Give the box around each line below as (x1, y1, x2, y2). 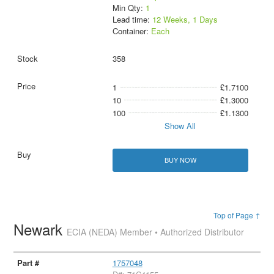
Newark (13, 218, 67, 240)
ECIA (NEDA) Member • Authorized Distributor (67, 225, 245, 238)
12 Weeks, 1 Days (152, 13, 218, 26)
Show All (165, 120, 196, 132)
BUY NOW (164, 155, 196, 165)
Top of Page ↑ (213, 209, 261, 220)
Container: (112, 25, 151, 37)
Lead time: (112, 13, 152, 26)
